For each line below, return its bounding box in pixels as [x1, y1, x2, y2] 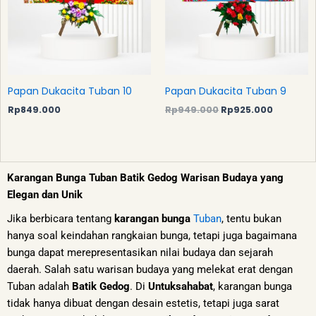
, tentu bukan [221, 212, 281, 226]
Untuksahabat [148, 280, 213, 293]
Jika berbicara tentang [7, 212, 114, 226]
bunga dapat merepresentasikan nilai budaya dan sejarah [7, 246, 273, 260]
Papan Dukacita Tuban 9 [165, 83, 286, 98]
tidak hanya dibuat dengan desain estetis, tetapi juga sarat [7, 297, 279, 310]
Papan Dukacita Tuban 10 [8, 83, 132, 98]
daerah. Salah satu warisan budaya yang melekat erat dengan [7, 263, 293, 276]
